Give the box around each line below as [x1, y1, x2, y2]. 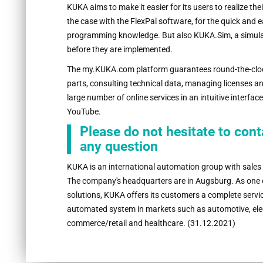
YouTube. [66, 107, 101, 117]
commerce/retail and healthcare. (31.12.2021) [66, 218, 235, 228]
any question [79, 139, 158, 155]
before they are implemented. [66, 45, 173, 55]
